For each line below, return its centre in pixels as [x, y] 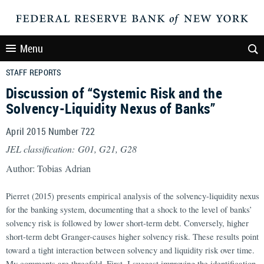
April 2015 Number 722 [51, 131]
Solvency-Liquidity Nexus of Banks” [111, 108]
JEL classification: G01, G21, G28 [71, 149]
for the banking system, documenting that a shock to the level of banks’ [129, 209]
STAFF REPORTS [34, 72]
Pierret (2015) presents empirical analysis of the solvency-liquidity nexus [133, 196]
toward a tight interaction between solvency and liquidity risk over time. [130, 250]
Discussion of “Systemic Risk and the [114, 93]
